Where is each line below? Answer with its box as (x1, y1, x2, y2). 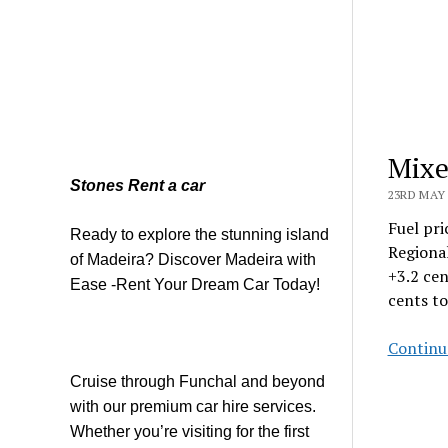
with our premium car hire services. (70, 397, 317, 415)
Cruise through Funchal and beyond (70, 372, 326, 390)
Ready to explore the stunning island (70, 225, 330, 243)
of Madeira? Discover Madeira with (70, 250, 317, 268)
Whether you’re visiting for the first (70, 422, 310, 440)
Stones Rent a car (70, 176, 206, 194)
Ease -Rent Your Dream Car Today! (70, 275, 321, 293)
